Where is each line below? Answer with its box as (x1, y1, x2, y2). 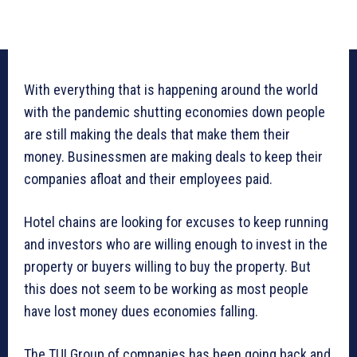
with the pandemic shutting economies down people (24, 104, 325, 121)
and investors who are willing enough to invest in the (24, 236, 328, 253)
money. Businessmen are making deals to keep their (24, 148, 323, 166)
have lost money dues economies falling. (24, 303, 258, 320)
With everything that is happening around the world (24, 81, 318, 99)
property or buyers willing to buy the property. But (24, 258, 311, 276)
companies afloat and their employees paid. (24, 171, 273, 188)
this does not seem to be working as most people (24, 280, 308, 298)
